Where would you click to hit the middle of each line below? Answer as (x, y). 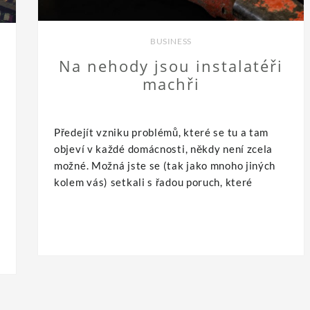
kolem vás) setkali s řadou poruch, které (154, 182)
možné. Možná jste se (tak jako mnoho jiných (165, 166)
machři (171, 84)
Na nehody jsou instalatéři (171, 66)
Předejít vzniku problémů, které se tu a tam (162, 133)
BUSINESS (171, 42)
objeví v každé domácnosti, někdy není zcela (164, 149)
